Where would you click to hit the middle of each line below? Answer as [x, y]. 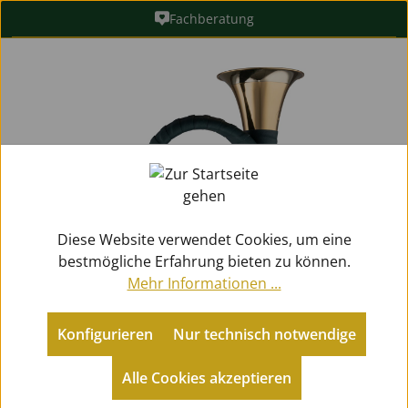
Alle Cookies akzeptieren [206, 377]
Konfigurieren [105, 334]
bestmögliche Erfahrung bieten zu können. [204, 261]
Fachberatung [211, 18]
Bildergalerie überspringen [121, 66]
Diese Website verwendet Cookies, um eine [204, 239]
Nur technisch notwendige [264, 334]
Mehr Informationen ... [204, 283]
